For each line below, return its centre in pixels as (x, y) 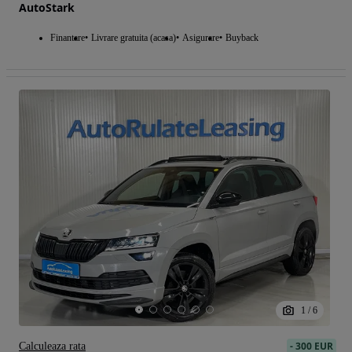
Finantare (68, 37)
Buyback (242, 37)
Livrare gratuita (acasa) (134, 37)
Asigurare (201, 37)
